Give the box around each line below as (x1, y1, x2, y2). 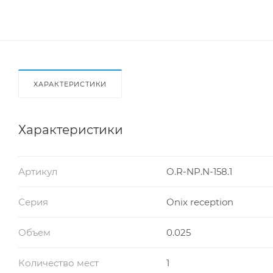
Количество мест (18, 257, 99, 269)
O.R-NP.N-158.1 (166, 165, 232, 177)
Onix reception (166, 196, 233, 208)
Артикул (18, 165, 57, 177)
